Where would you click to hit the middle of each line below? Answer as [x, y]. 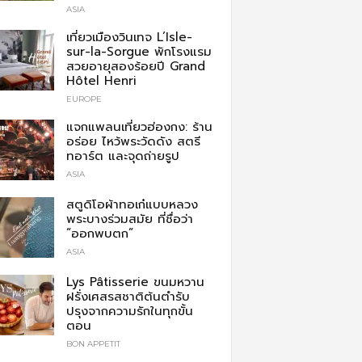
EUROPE [84, 99]
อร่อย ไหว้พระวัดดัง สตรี [133, 142]
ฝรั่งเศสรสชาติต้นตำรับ [128, 297]
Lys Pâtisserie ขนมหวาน [135, 282]
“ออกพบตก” [99, 234]
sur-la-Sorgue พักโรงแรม [139, 52]
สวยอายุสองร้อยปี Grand [135, 67]
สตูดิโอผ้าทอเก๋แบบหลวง [132, 205]
